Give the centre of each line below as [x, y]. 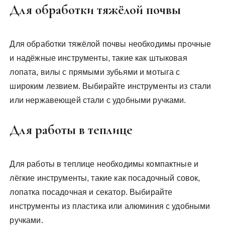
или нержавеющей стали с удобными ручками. [98, 100]
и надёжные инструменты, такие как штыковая [98, 58]
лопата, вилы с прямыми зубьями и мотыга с [95, 72]
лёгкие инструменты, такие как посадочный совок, [105, 178]
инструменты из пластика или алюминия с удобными [110, 206]
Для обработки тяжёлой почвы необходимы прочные [110, 44]
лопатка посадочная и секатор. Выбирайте [91, 192]
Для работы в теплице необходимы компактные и [104, 164]
